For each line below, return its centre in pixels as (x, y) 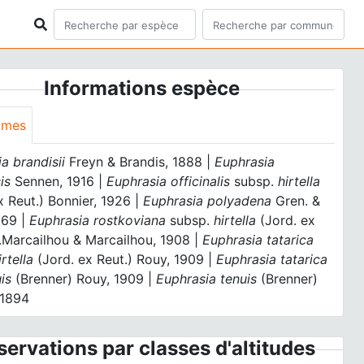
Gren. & (296, 201)
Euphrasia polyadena (208, 201)
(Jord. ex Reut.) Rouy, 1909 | (125, 259)
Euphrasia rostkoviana (100, 220)
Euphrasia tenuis (207, 279)
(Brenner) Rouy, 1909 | (84, 279)
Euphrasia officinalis (171, 181)
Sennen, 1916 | (59, 181)
